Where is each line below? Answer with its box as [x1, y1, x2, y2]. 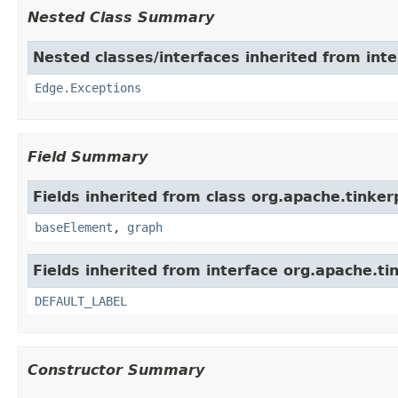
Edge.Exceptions [35, 80, 141, 95]
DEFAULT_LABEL [35, 293, 127, 308]
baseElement [35, 219, 113, 235]
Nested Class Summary [28, 8, 214, 26]
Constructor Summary [28, 361, 204, 378]
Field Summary [28, 147, 147, 165]
